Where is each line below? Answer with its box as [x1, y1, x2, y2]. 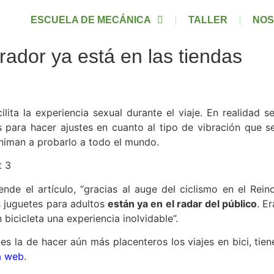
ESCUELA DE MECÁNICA [30, 15, 151, 25]
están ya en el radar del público [108, 197, 257, 210]
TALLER [188, 15, 228, 25]
